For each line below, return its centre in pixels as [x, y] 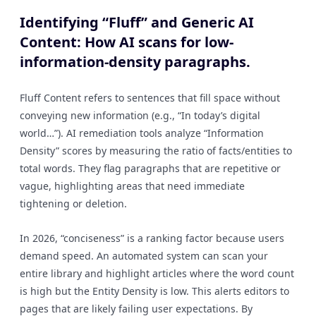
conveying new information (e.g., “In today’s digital [140, 115]
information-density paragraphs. [135, 62]
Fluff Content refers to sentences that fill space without [150, 98]
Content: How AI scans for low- [127, 42]
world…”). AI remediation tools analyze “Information [142, 133]
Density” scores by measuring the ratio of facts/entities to [156, 151]
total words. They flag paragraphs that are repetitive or [150, 168]
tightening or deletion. [73, 203]
